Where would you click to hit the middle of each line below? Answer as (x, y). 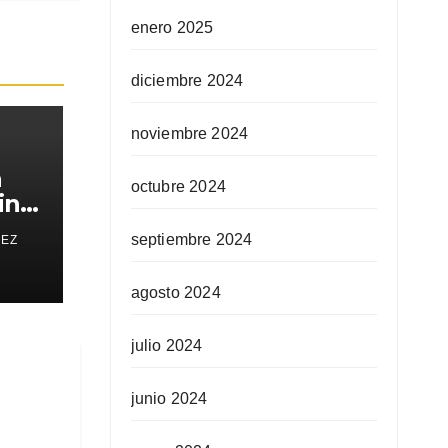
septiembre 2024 (191, 239)
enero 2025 (172, 27)
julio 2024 (166, 345)
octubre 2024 (178, 186)
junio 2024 (169, 398)
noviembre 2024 (189, 133)
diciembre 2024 (187, 80)
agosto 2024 (175, 292)
